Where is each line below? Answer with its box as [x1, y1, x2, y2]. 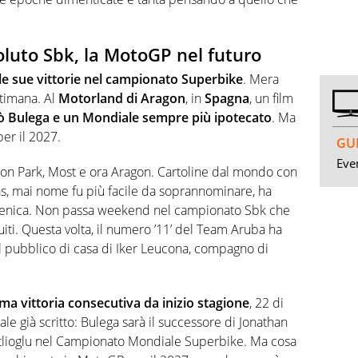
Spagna [205, 89, 249, 107]
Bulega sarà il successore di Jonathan [81, 312, 288, 331]
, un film [249, 89, 293, 107]
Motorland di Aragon [58, 89, 185, 107]
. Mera [243, 70, 279, 88]
